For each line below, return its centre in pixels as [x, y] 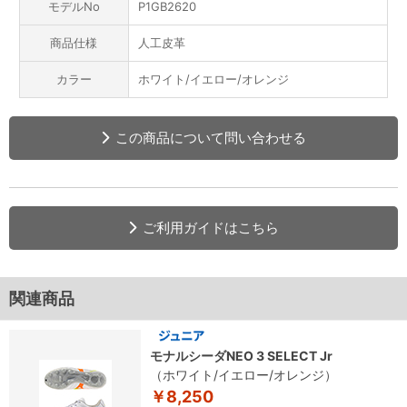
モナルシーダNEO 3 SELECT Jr [241, 356]
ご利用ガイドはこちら [211, 228]
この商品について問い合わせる [211, 138]
